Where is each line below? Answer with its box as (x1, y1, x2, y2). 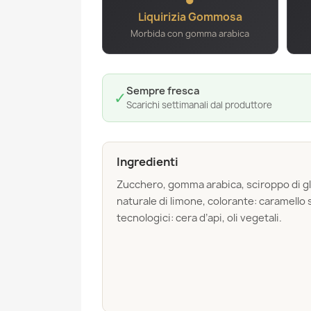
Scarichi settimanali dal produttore (126, 99, 272, 112)
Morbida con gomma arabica (131, 28, 250, 40)
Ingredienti (117, 154, 178, 170)
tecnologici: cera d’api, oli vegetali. (117, 211, 282, 226)
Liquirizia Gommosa (137, 10, 242, 25)
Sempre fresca (126, 84, 200, 99)
